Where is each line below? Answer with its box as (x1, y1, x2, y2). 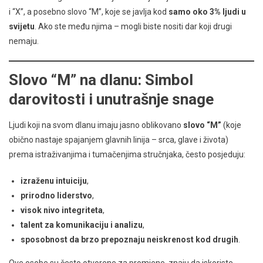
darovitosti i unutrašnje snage (9, 90, 214, 108)
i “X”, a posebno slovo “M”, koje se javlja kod (9, 6, 168, 16)
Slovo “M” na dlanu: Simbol (9, 70, 193, 89)
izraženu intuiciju (21, 176, 87, 186)
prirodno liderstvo (21, 190, 92, 200)
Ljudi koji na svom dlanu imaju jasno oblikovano (9, 120, 183, 130)
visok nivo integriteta (21, 205, 103, 215)
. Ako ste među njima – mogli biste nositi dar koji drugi (35, 21, 232, 31)
